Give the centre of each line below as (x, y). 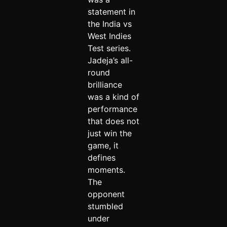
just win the (109, 134)
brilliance (105, 85)
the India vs (109, 24)
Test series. (109, 48)
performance (112, 109)
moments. (106, 170)
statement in (111, 12)
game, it (103, 146)
